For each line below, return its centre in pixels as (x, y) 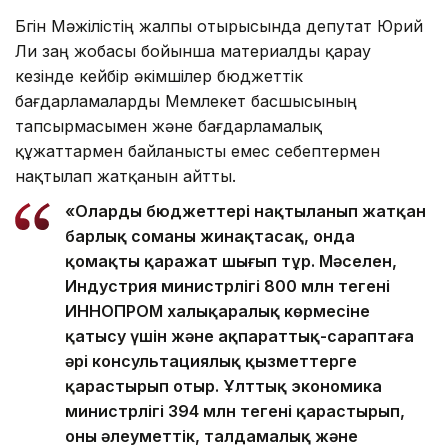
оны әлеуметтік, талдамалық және (211, 435)
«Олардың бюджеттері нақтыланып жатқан (245, 210)
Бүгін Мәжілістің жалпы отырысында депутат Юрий (219, 25)
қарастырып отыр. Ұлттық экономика (223, 385)
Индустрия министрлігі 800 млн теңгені (227, 285)
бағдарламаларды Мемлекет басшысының (186, 100)
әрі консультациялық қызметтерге (211, 360)
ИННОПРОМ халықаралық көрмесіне (217, 310)
